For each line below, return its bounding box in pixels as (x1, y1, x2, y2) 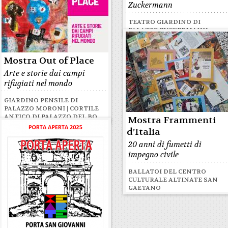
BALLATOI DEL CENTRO (128, 167, 207, 176)
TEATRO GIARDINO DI (128, 18, 201, 26)
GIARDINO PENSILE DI (4, 96, 78, 104)
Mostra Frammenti (128, 115, 216, 126)
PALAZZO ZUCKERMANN (128, 26, 209, 34)
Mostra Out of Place (4, 55, 95, 67)
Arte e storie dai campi (4, 68, 85, 78)
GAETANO (128, 184, 161, 192)
